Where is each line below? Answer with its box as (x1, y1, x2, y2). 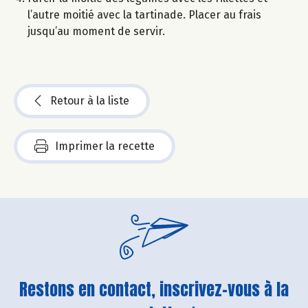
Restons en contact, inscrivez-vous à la (19, 276, 289, 302)
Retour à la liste (50, 93, 129, 107)
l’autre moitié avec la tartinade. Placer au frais (27, 8, 261, 21)
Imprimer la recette (55, 139, 155, 153)
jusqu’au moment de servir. (27, 24, 165, 38)
